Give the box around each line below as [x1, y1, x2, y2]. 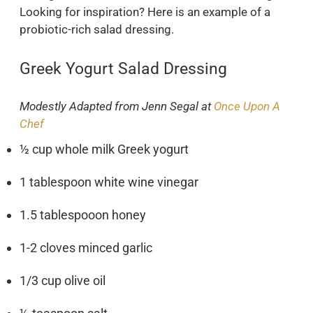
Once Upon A [214, 99, 280, 113]
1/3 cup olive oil [20, 272, 105, 288]
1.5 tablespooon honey [20, 207, 146, 222]
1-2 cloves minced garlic [20, 240, 152, 255]
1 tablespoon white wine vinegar [20, 174, 198, 189]
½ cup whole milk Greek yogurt [20, 141, 189, 156]
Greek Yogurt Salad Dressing [20, 59, 227, 78]
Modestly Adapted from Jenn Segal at [20, 99, 214, 113]
